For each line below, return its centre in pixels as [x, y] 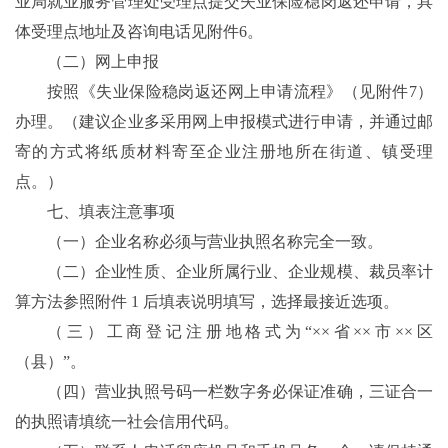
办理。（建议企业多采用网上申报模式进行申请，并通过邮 [224, 122]
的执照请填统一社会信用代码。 [127, 422]
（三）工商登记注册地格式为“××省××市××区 [240, 332]
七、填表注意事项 [111, 212]
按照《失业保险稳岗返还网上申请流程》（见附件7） [240, 92]
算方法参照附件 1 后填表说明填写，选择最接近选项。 [207, 302]
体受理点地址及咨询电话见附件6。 [139, 32]
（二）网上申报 [103, 62]
